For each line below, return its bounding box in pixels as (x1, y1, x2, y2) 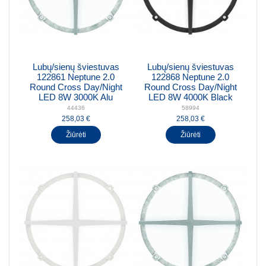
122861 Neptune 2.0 (37, 72, 115, 83)
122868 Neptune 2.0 (151, 72, 229, 83)
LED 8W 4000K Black (148, 93, 233, 103)
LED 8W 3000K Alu (39, 93, 113, 103)
